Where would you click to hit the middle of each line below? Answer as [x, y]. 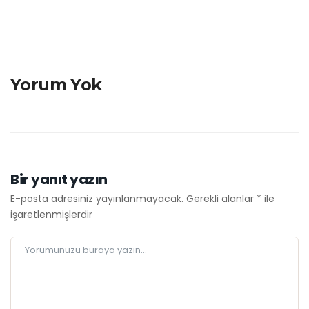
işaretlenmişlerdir [51, 215]
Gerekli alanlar [221, 199]
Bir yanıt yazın [59, 180]
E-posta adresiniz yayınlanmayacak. [97, 199]
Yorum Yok [56, 85]
